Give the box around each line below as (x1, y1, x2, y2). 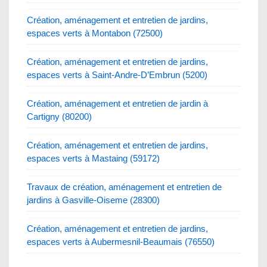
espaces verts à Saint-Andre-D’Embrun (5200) (27, 69, 207, 80)
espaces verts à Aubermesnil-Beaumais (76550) (27, 236, 215, 247)
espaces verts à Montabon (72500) (27, 27, 163, 38)
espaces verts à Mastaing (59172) (27, 153, 160, 163)
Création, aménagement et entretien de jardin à (27, 98, 208, 108)
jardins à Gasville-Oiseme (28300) (27, 194, 160, 205)
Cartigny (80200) (27, 111, 92, 122)
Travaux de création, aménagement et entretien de (27, 181, 222, 192)
